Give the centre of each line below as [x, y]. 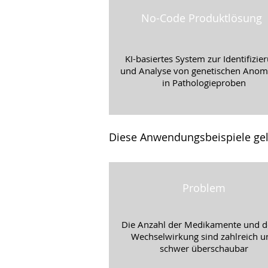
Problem [204, 188]
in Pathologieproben [204, 83]
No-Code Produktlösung [201, 18]
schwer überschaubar [204, 248]
